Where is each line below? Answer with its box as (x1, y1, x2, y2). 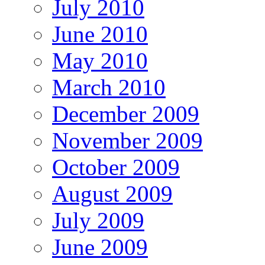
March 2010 (52, 75, 166, 101)
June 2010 (52, 21, 148, 47)
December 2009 (52, 101, 199, 127)
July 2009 (52, 208, 144, 234)
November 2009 (52, 128, 203, 154)
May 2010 (52, 48, 148, 74)
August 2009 (52, 181, 173, 207)
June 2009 (52, 234, 148, 260)
